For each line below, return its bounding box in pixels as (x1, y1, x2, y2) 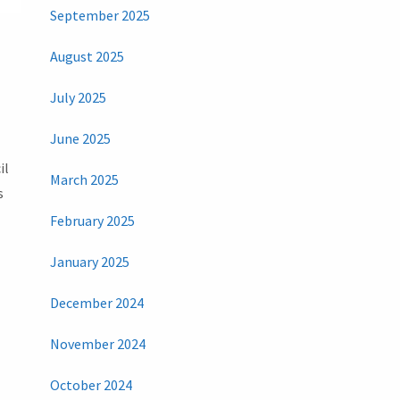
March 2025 (49, 171, 119, 189)
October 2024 (49, 376, 132, 395)
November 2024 (49, 335, 146, 354)
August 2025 (49, 47, 124, 66)
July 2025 (49, 88, 106, 107)
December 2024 (49, 294, 144, 312)
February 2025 (49, 212, 135, 230)
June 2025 (49, 129, 111, 148)
